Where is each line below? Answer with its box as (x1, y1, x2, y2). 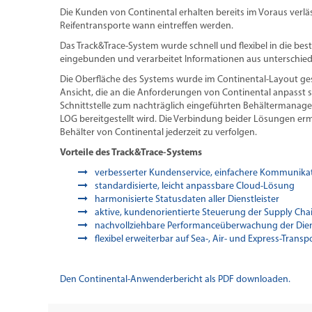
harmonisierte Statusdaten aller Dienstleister (95, 194, 284, 205)
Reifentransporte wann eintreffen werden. (59, 20, 233, 31)
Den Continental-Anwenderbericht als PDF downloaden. (59, 274, 290, 285)
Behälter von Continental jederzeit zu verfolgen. (59, 127, 257, 138)
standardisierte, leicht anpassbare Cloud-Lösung (95, 180, 295, 192)
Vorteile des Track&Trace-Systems (59, 147, 202, 158)
